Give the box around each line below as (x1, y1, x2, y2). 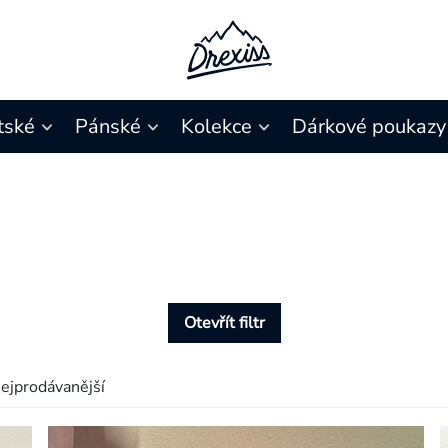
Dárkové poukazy (291, 113, 446, 140)
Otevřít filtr (183, 312, 265, 334)
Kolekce (180, 113, 252, 140)
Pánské (74, 113, 141, 140)
